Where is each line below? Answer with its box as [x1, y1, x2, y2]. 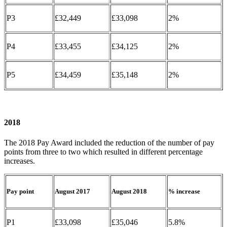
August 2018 [111, 187, 147, 195]
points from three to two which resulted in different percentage [4, 147, 203, 156]
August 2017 [55, 187, 90, 195]
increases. [4, 156, 35, 165]
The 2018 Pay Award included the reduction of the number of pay [4, 138, 214, 147]
